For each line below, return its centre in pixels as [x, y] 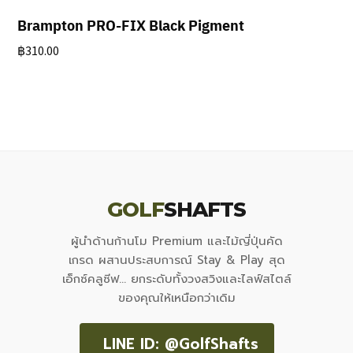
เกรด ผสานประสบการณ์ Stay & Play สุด [176, 260]
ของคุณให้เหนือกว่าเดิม [176, 298]
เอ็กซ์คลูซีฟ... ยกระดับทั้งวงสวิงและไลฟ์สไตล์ [176, 279]
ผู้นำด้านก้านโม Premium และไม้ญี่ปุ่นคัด [176, 242]
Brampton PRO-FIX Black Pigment [131, 24]
